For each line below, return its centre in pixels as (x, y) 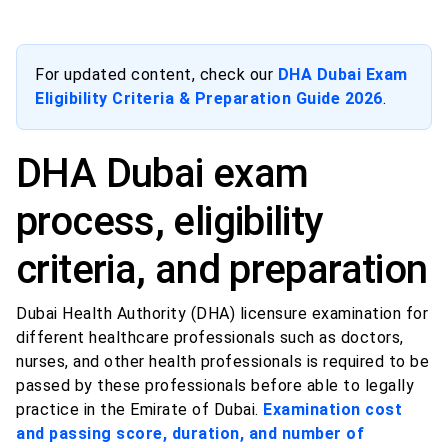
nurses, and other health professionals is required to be (222, 362)
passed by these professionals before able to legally (215, 386)
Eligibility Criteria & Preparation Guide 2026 (209, 99)
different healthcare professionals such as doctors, (210, 338)
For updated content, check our (156, 75)
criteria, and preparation (222, 270)
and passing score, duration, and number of (190, 434)
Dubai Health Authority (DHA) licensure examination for (222, 314)
